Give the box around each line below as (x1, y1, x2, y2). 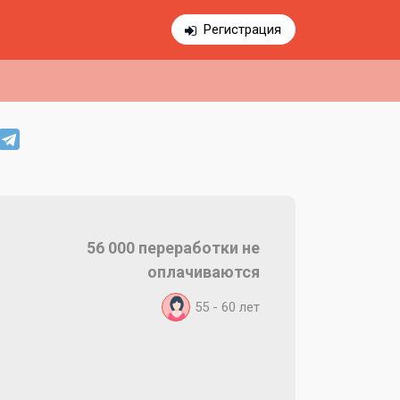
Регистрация (203, 21, 281, 37)
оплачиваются (146, 262, 260, 281)
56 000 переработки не (86, 238, 260, 257)
